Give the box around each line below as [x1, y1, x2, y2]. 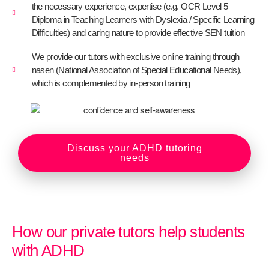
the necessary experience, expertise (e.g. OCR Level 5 [31, 1, 228, 11]
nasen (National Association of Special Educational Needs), [31, 65, 242, 75]
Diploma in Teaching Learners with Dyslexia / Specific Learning [31, 14, 255, 25]
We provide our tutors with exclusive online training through [31, 52, 240, 62]
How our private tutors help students [12, 223, 245, 241]
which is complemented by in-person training [31, 78, 190, 88]
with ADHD [12, 241, 85, 260]
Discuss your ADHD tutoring [67, 143, 202, 154]
